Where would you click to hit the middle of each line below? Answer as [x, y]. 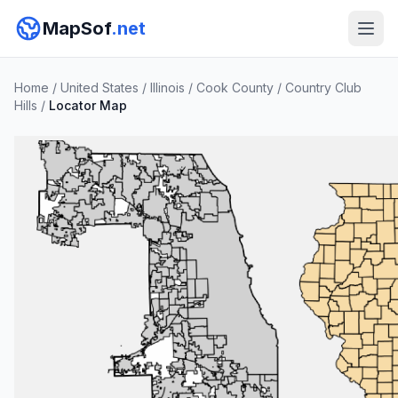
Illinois [167, 88]
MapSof [77, 28]
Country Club [323, 88]
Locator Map [88, 105]
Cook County [235, 88]
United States [99, 88]
